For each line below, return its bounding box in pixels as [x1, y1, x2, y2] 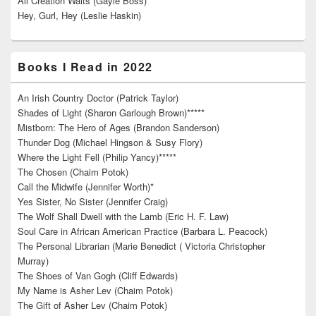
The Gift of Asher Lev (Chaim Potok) [18, 298, 167, 312]
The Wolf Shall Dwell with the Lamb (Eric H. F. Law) [18, 209, 229, 223]
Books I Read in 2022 [18, 58, 153, 75]
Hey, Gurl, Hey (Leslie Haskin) [18, 8, 141, 22]
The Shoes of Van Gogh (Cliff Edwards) [18, 268, 178, 282]
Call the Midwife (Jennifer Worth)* [18, 179, 154, 193]
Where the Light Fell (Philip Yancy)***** [18, 150, 176, 164]
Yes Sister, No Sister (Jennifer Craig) [18, 194, 168, 208]
